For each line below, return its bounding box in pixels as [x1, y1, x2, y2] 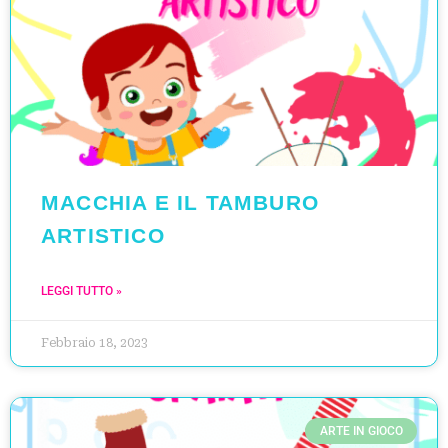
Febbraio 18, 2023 [41, 335, 148, 350]
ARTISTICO [41, 223, 165, 247]
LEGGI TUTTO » [41, 283, 122, 298]
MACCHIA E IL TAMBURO [41, 190, 319, 214]
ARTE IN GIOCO [319, 423, 403, 438]
